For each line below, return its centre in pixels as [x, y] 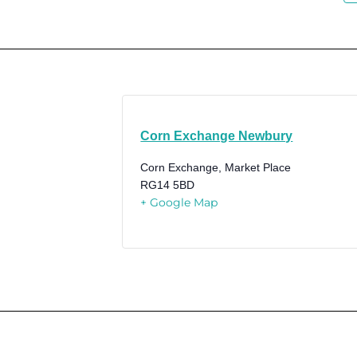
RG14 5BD [168, 185]
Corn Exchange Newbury [217, 136]
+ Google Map [179, 202]
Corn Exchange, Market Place [216, 167]
